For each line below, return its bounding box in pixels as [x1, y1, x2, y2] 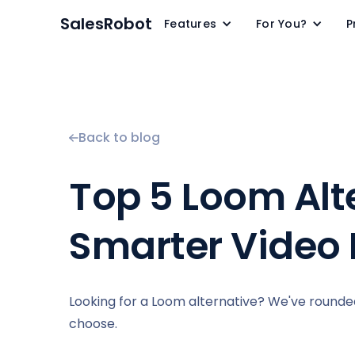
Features [164, 16, 216, 32]
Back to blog [78, 128, 160, 147]
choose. [69, 315, 117, 333]
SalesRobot [60, 13, 152, 35]
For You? [256, 16, 307, 32]
